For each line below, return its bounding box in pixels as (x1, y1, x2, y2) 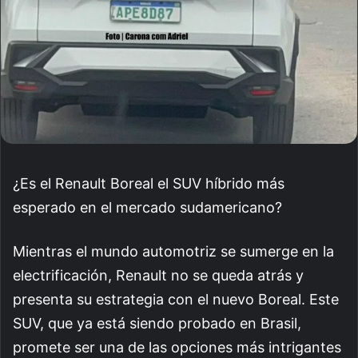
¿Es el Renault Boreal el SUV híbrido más (13, 174, 284, 192)
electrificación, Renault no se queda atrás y (13, 266, 304, 284)
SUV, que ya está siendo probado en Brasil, (13, 314, 301, 332)
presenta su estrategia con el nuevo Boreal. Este (13, 290, 339, 308)
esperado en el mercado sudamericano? (13, 198, 282, 216)
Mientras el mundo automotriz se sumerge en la (13, 242, 334, 260)
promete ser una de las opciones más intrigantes (13, 338, 341, 356)
